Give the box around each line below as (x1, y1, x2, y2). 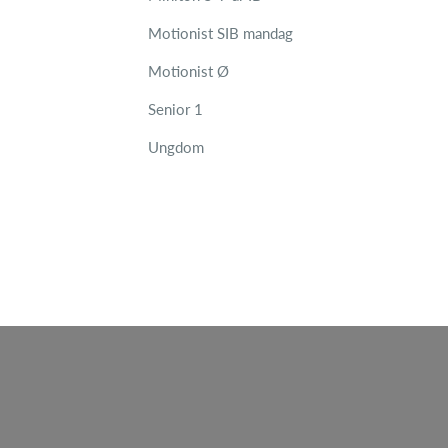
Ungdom (148, 138, 204, 156)
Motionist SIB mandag (148, 24, 293, 42)
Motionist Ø (148, 62, 229, 80)
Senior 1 (148, 100, 203, 118)
